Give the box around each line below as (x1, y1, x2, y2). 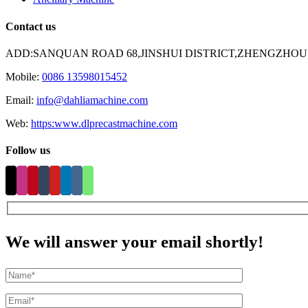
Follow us (5, 144, 50, 157)
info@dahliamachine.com (36, 93, 148, 106)
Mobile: (5, 70, 42, 82)
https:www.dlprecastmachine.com (31, 117, 177, 129)
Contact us (5, 20, 56, 32)
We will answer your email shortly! (5, 232, 263, 251)
